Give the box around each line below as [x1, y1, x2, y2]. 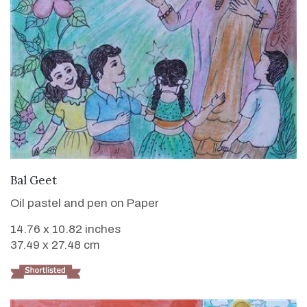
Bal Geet [10, 172, 57, 188]
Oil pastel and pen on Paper [10, 196, 159, 210]
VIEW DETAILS [112, 171, 195, 186]
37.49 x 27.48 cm [10, 238, 100, 251]
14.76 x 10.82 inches [10, 222, 121, 236]
